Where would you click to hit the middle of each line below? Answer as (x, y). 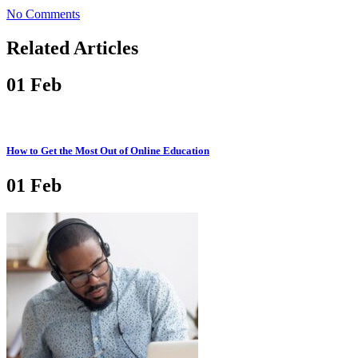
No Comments (43, 14)
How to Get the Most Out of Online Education (108, 150)
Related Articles (72, 48)
